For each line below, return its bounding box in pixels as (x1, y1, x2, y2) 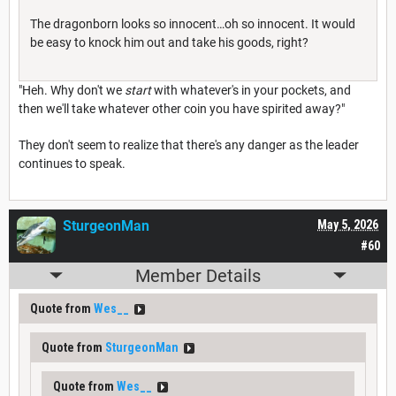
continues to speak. (19, 156, 128, 171)
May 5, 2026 (317, 217, 378, 232)
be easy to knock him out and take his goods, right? (30, 34, 308, 49)
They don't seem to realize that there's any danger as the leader (19, 137, 359, 152)
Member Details (135, 264, 261, 286)
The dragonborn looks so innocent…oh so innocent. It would (30, 16, 355, 31)
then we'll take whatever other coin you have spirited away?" (19, 101, 345, 116)
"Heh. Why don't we (19, 82, 125, 97)
